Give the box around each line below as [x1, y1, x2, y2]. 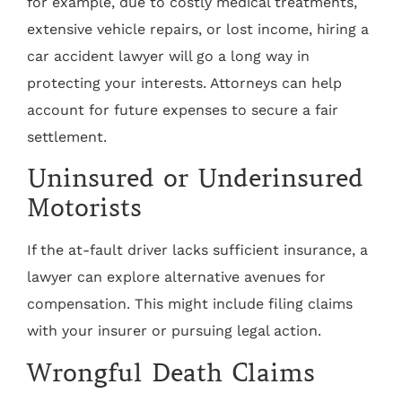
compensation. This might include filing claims [27, 295, 353, 313]
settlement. [27, 128, 107, 146]
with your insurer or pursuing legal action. [27, 322, 321, 340]
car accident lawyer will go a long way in [27, 48, 310, 66]
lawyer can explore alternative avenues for [27, 268, 326, 286]
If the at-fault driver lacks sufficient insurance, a [27, 241, 368, 259]
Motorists [27, 192, 142, 224]
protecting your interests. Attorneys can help [27, 74, 342, 92]
